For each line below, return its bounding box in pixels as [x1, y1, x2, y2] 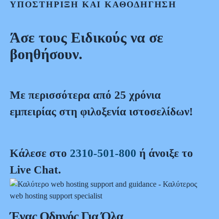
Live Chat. [10, 164, 61, 176]
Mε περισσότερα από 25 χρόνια [10, 89, 161, 102]
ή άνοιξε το [136, 147, 193, 160]
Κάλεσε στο [10, 147, 70, 160]
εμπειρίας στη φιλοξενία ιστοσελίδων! [10, 106, 193, 118]
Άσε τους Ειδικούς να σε [10, 29, 163, 46]
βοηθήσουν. [10, 46, 83, 63]
